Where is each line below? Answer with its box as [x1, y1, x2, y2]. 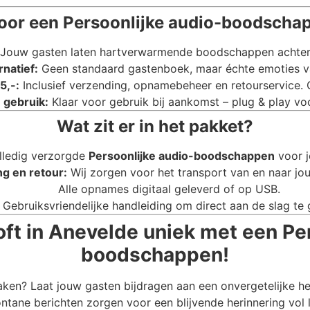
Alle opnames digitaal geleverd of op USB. [57, 182, 280, 197]
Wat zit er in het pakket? [57, 116, 253, 137]
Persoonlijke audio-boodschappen [88, 149, 275, 163]
